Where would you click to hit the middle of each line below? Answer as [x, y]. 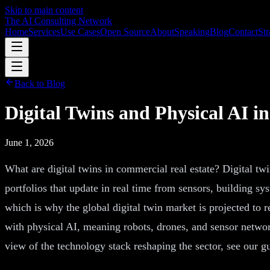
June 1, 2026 [29, 142]
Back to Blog [40, 83]
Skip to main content [44, 10]
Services [44, 32]
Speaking [192, 32]
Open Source [125, 32]
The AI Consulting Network [58, 21]
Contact [243, 32]
